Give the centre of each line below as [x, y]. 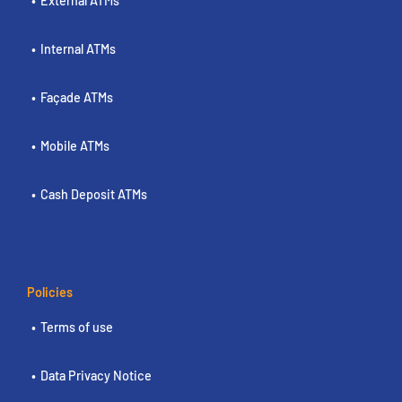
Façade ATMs [77, 97]
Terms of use [77, 327]
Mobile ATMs [75, 146]
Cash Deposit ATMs [94, 194]
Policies [50, 292]
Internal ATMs [78, 49]
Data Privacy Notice [96, 376]
